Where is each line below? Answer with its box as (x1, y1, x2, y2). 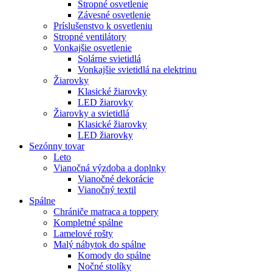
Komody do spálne (78, 250, 151, 260)
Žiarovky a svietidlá (53, 107, 129, 118)
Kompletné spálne (53, 217, 123, 228)
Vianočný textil (78, 184, 136, 195)
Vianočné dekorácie (78, 173, 154, 184)
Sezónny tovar (29, 140, 84, 151)
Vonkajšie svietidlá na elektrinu (78, 64, 197, 75)
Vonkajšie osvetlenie (53, 42, 132, 53)
